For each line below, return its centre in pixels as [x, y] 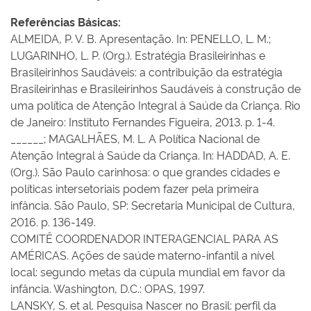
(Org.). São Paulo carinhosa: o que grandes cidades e [145, 171]
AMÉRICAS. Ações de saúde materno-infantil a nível [142, 255]
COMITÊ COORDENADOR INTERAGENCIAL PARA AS [144, 238]
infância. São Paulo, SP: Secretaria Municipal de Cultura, [153, 205]
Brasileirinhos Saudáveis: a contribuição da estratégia [146, 72]
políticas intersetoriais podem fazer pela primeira [135, 188]
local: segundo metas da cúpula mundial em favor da [148, 271]
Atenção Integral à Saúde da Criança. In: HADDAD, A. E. [150, 155]
